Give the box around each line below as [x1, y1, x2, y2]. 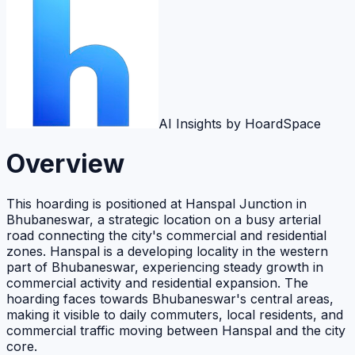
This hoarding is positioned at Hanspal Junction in [6, 196, 307, 212]
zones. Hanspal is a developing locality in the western [6, 243, 328, 260]
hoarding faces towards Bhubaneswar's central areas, [6, 291, 334, 307]
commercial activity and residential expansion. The [6, 275, 308, 292]
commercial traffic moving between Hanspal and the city [6, 323, 345, 339]
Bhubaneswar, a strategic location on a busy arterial [6, 212, 321, 228]
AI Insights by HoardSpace [158, 115, 321, 132]
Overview [6, 147, 124, 179]
